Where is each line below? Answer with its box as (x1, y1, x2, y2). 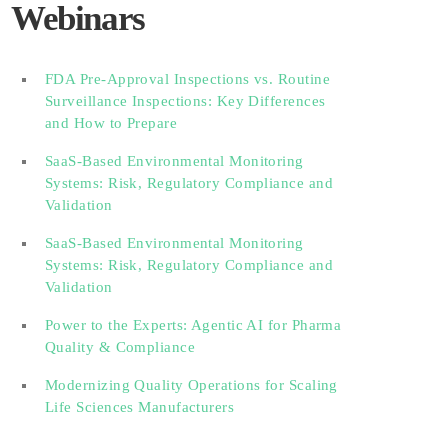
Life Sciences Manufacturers (45, 398, 235, 415)
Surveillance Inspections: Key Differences (45, 92, 326, 109)
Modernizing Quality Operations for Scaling (45, 376, 338, 393)
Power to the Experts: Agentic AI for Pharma (45, 316, 342, 333)
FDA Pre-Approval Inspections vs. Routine (45, 70, 330, 87)
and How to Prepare (45, 114, 178, 131)
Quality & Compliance (45, 338, 195, 355)
